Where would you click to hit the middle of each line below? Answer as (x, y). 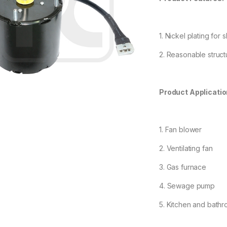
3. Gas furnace (183, 167)
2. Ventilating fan (186, 148)
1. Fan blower (181, 130)
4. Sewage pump (187, 186)
